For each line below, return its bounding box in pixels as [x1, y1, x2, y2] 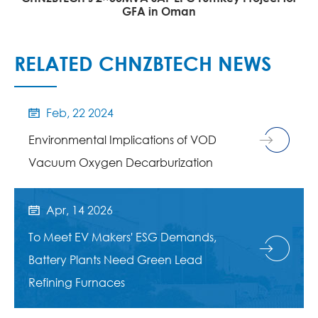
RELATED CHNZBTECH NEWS [14, 51, 272, 76]
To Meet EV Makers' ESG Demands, [28, 229, 216, 245]
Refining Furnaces [28, 275, 125, 290]
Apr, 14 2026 [43, 202, 113, 218]
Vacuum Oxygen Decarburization [28, 155, 213, 170]
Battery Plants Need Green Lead [28, 252, 202, 268]
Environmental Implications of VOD [28, 132, 216, 148]
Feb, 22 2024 [43, 105, 114, 121]
